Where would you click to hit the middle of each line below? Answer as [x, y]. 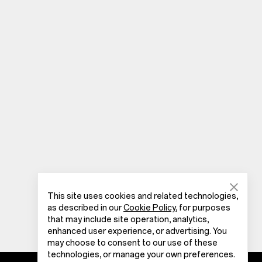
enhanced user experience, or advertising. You [137, 231]
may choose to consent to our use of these [132, 243]
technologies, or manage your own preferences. [141, 255]
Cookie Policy [149, 208]
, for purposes [203, 208]
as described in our [85, 208]
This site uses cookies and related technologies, [143, 196]
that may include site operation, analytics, [128, 220]
